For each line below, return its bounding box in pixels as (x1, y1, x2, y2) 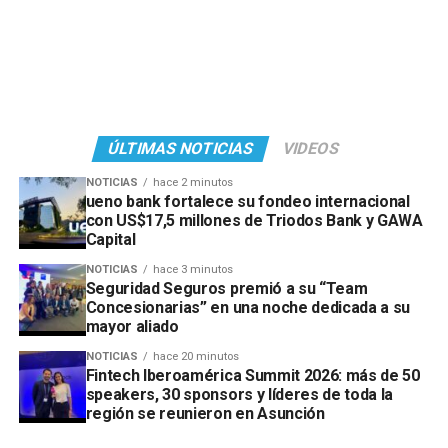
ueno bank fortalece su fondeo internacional (85, 192, 410, 212)
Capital (85, 230, 136, 250)
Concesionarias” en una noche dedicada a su (85, 298, 411, 318)
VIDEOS (281, 139, 343, 159)
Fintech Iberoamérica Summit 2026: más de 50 (85, 366, 420, 386)
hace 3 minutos (152, 263, 233, 277)
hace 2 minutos (152, 176, 233, 190)
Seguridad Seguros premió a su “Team (85, 279, 368, 299)
